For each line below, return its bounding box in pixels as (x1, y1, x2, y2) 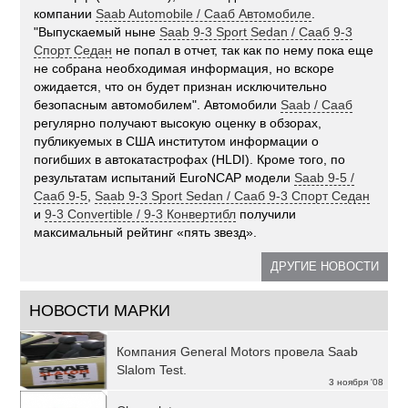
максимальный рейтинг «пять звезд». (34, 225, 258, 240)
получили (236, 207, 297, 222)
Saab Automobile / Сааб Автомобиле (96, 6, 312, 22)
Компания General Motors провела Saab (117, 344, 359, 360)
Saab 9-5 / (294, 170, 355, 186)
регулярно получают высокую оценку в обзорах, (34, 116, 322, 131)
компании (34, 6, 97, 22)
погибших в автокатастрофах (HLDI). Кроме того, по (34, 152, 346, 168)
